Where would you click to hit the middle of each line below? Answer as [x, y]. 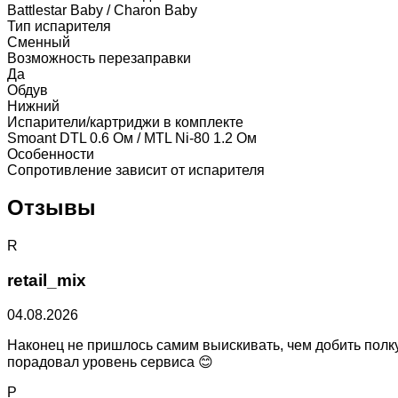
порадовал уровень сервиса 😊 [110, 362]
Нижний [33, 106]
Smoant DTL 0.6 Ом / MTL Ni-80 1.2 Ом [132, 138]
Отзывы [52, 208]
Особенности [51, 154]
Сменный [39, 42]
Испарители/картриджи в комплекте [125, 122]
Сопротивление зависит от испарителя [136, 170]
